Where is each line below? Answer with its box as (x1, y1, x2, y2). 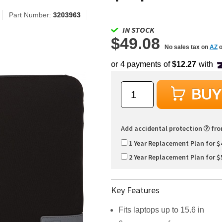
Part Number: (9, 11, 53, 19)
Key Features (111, 184, 160, 196)
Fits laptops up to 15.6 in (118, 206, 204, 215)
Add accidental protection (121, 124, 204, 133)
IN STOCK (122, 25, 155, 35)
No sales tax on (165, 44, 210, 51)
